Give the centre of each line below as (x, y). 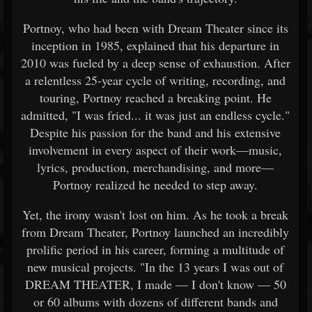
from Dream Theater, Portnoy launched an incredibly (155, 232)
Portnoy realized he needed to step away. (155, 185)
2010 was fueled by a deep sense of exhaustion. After (155, 63)
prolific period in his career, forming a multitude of (155, 249)
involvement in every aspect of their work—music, (155, 150)
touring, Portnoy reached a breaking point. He (155, 97)
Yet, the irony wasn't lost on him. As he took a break (155, 214)
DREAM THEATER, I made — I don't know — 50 (155, 284)
